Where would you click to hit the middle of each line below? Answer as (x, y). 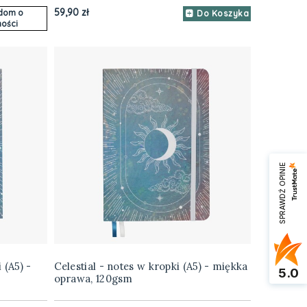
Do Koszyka (223, 14)
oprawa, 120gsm (93, 279)
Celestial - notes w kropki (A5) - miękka (151, 267)
